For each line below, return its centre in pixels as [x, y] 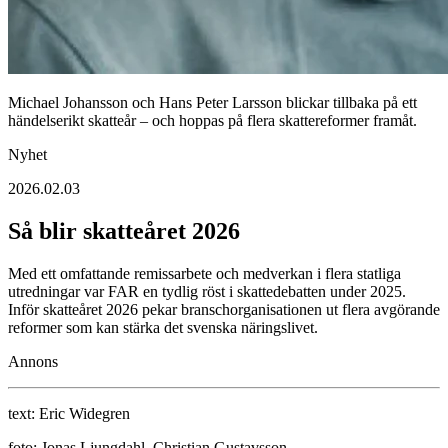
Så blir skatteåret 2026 [124, 231]
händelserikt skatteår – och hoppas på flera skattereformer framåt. [212, 121]
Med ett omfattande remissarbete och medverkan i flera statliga [204, 274]
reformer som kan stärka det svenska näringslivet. [163, 328]
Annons [33, 362]
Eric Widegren [84, 414]
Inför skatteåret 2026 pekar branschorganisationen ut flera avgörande [224, 310]
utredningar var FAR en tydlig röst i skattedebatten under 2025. [207, 292]
